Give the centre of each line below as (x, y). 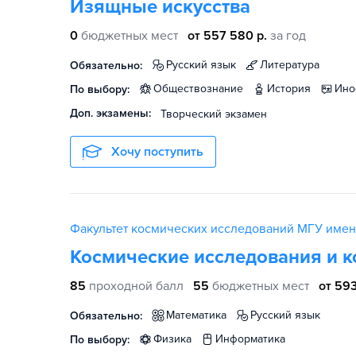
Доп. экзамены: (110, 113)
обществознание (203, 89)
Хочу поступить (157, 152)
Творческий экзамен (214, 114)
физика (177, 339)
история (293, 89)
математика (201, 315)
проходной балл (136, 286)
